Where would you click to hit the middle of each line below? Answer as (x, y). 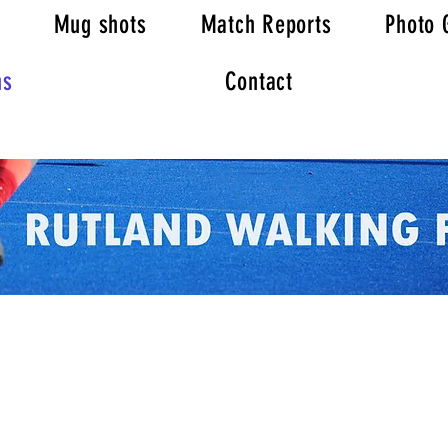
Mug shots (100, 24)
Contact (258, 81)
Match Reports (266, 24)
